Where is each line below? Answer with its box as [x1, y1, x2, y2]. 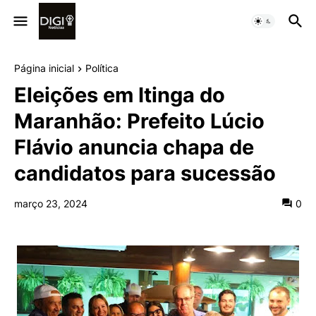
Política [85, 62, 119, 74]
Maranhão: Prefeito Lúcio [14, 109, 265, 134]
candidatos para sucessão [14, 161, 276, 186]
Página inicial [14, 62, 74, 74]
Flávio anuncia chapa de [14, 135, 254, 160]
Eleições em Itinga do [14, 83, 225, 108]
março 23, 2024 [14, 197, 87, 210]
